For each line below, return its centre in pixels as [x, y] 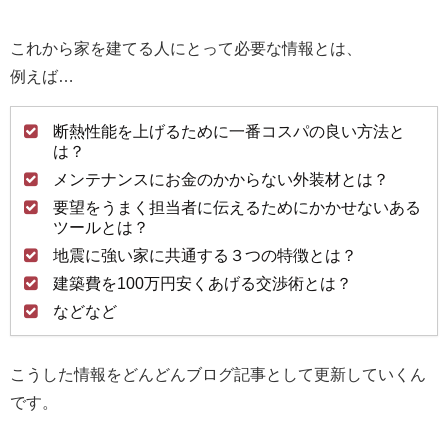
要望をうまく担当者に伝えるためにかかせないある [237, 206]
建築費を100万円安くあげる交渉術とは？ [202, 282]
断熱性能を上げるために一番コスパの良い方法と [229, 130]
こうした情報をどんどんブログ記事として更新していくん [218, 373]
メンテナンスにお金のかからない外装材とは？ [221, 178]
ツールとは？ [101, 226]
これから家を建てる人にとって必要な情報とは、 [186, 47]
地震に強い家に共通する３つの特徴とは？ [205, 254]
